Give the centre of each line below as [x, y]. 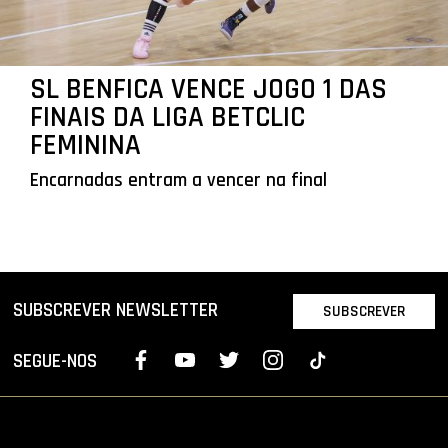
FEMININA [85, 146]
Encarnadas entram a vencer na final [178, 181]
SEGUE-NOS [55, 362]
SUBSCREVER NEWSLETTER [116, 311]
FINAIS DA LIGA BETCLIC [167, 118]
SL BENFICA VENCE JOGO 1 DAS [208, 90]
